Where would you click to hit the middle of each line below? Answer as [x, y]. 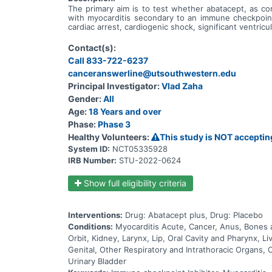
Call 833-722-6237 [108, 60]
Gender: [85, 98]
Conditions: [90, 226]
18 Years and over [125, 111]
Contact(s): [92, 47]
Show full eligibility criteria [134, 183]
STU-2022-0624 [150, 160]
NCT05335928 [140, 148]
